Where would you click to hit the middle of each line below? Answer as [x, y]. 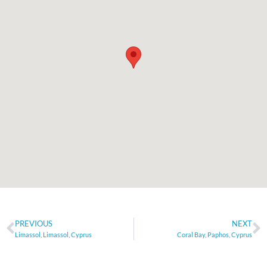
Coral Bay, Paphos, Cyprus [215, 235]
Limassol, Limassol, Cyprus [53, 235]
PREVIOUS [34, 224]
